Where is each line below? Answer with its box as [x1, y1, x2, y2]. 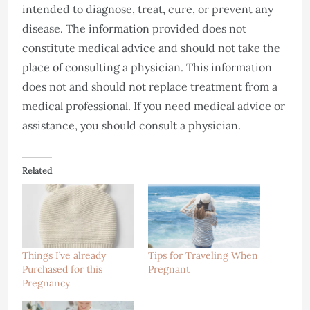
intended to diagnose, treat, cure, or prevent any [22, 2, 273, 16]
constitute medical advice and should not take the [22, 41, 280, 55]
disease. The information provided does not [22, 21, 246, 35]
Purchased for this [22, 262, 102, 275]
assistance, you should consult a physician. [22, 118, 241, 132]
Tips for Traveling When [148, 248, 258, 262]
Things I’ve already [22, 248, 106, 262]
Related [22, 165, 52, 176]
